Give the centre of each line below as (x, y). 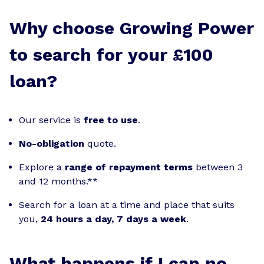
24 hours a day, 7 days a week (113, 219)
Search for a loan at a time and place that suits (127, 204)
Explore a (42, 167)
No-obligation (52, 143)
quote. (100, 143)
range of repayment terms (129, 167)
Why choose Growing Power (132, 28)
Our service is (51, 120)
